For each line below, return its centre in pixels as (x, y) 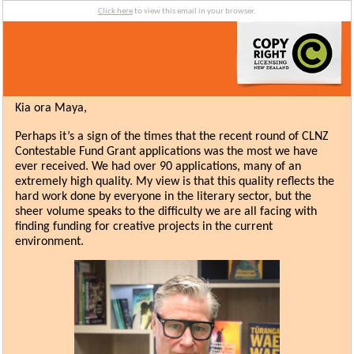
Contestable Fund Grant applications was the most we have (166, 152)
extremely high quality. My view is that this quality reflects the (175, 182)
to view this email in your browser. (194, 11)
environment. (51, 242)
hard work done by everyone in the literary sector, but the (163, 197)
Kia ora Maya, (51, 108)
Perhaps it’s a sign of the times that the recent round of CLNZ (172, 137)
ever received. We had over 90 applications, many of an (158, 167)
